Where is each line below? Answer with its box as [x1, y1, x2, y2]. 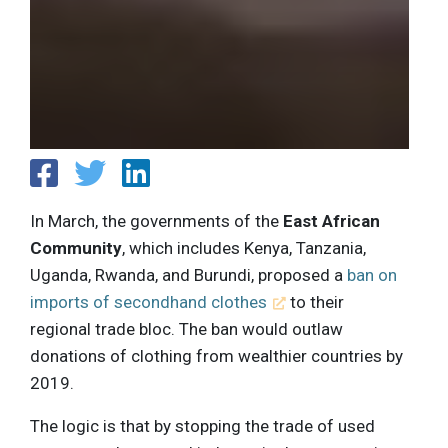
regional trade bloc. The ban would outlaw [30, 318, 343, 339]
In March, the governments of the [30, 210, 283, 231]
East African [283, 210, 380, 231]
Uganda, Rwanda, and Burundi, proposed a [30, 264, 347, 285]
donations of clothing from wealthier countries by [30, 345, 403, 366]
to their [286, 291, 345, 312]
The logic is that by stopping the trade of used [30, 415, 375, 436]
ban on [347, 264, 397, 285]
